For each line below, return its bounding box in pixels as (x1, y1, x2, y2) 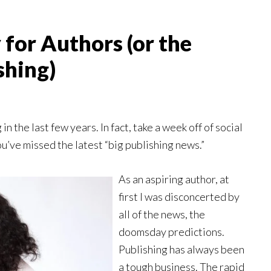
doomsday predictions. (119, 225, 224, 238)
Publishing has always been (119, 243, 244, 256)
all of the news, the (119, 207, 205, 221)
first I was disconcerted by (119, 190, 240, 203)
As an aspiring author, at (119, 172, 229, 186)
